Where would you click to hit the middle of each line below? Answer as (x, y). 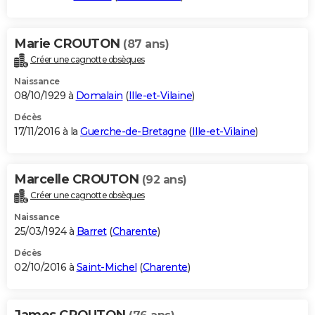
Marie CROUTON (69, 43)
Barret (91, 231)
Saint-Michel (107, 267)
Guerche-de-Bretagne (133, 131)
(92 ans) (164, 179)
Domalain (99, 95)
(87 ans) (146, 44)
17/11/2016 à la (47, 131)
